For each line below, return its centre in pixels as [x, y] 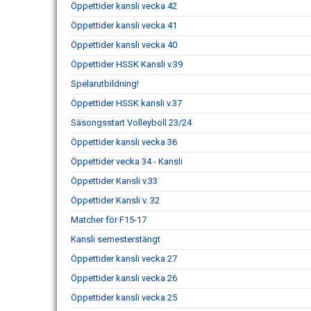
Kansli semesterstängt [116, 239]
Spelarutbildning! [105, 84]
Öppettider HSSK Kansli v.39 [127, 65]
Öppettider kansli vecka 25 [124, 298]
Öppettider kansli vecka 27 [124, 259]
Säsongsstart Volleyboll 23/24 [131, 123]
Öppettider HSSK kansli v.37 [126, 103]
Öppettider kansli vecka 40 [124, 45]
